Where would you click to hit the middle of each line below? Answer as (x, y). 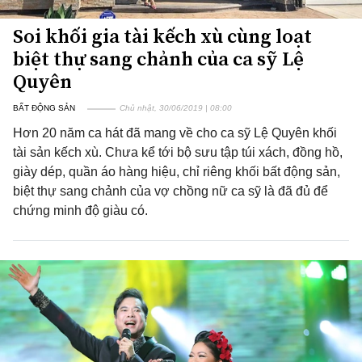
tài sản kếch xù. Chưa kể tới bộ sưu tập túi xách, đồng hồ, (178, 152)
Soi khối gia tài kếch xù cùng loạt (162, 36)
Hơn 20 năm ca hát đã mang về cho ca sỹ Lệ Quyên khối (175, 133)
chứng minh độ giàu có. (80, 210)
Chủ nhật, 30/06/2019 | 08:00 (176, 108)
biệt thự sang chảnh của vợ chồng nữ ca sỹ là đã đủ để (170, 191)
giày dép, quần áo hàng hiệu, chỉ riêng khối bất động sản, (177, 172)
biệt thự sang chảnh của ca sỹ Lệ (158, 59)
